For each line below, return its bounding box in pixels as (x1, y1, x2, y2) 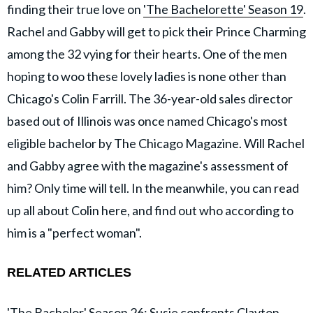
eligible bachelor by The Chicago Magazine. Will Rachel (7, 135, 305, 151)
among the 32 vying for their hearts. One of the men (7, 45, 287, 61)
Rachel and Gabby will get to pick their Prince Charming (7, 23, 306, 39)
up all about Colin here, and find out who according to (7, 202, 293, 218)
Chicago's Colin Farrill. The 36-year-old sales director (7, 90, 293, 106)
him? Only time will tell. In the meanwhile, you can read (7, 180, 299, 196)
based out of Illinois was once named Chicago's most (7, 112, 288, 129)
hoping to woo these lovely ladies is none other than (7, 68, 286, 84)
